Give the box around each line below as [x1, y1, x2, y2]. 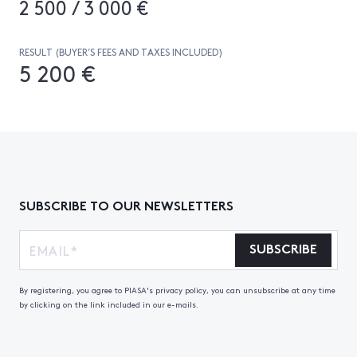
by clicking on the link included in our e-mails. [19, 299, 198, 310]
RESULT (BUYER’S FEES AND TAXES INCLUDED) [19, 45, 223, 58]
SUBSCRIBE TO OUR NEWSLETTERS [19, 195, 233, 214]
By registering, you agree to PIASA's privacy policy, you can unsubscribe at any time [19, 284, 335, 296]
